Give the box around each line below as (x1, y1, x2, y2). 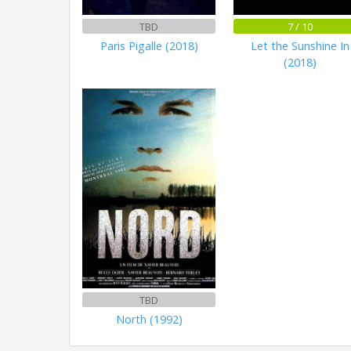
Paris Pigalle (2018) (100, 38, 198, 54)
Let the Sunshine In (250, 38, 349, 54)
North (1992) (115, 311, 183, 327)
